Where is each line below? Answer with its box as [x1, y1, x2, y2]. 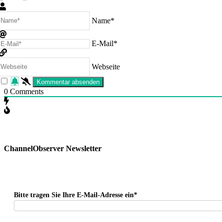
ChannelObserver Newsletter [4, 144, 102, 153]
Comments [8, 87, 44, 96]
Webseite [92, 62, 120, 71]
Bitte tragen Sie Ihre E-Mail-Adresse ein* [14, 191, 137, 199]
